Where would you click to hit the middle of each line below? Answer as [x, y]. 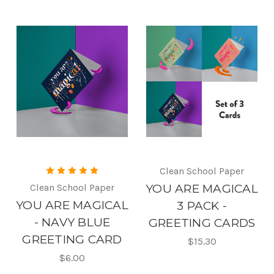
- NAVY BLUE [72, 222]
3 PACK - [202, 206]
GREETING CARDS [202, 223]
